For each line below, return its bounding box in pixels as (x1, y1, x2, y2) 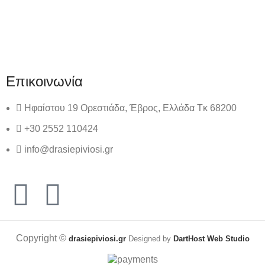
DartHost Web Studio (173, 234, 250, 244)
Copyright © (15, 233, 69, 244)
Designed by (125, 234, 173, 244)
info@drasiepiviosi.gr (24, 144, 114, 155)
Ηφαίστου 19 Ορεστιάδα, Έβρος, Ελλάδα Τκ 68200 (24, 103, 237, 114)
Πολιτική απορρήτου (95, 18, 180, 28)
